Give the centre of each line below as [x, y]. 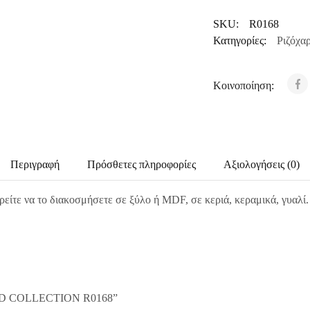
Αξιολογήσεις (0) [262, 164]
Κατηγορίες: [239, 40]
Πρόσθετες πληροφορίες [142, 164]
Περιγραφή [35, 164]
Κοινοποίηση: [245, 85]
